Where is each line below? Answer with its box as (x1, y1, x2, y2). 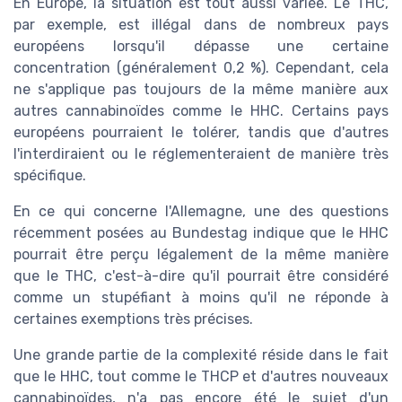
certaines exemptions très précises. (13, 310, 253, 328)
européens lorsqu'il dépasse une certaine (13, 37, 389, 55)
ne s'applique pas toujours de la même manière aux (13, 80, 389, 98)
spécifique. (13, 166, 86, 184)
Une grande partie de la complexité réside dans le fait (13, 345, 389, 363)
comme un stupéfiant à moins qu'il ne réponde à (13, 288, 389, 306)
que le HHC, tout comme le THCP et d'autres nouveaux (13, 367, 389, 385)
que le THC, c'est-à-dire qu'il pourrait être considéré (13, 267, 389, 284)
